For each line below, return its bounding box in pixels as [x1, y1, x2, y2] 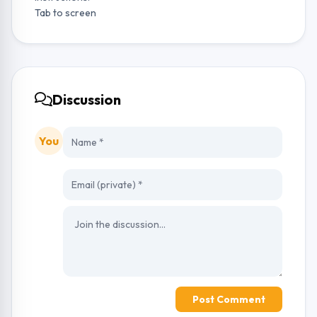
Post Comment [192, 293, 265, 306]
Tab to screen [35, 6, 96, 19]
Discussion [52, 91, 121, 108]
